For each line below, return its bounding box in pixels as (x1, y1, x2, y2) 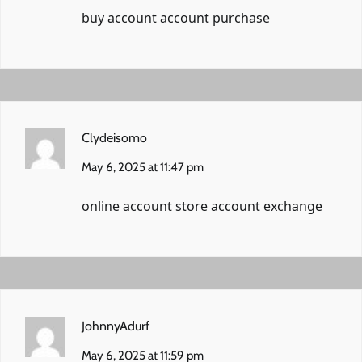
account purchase (160, 8, 270, 27)
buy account (82, 8, 160, 27)
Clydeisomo (82, 129, 147, 145)
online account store (82, 196, 211, 215)
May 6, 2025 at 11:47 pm (82, 159, 204, 175)
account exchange (211, 196, 322, 215)
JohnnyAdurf (82, 318, 149, 334)
